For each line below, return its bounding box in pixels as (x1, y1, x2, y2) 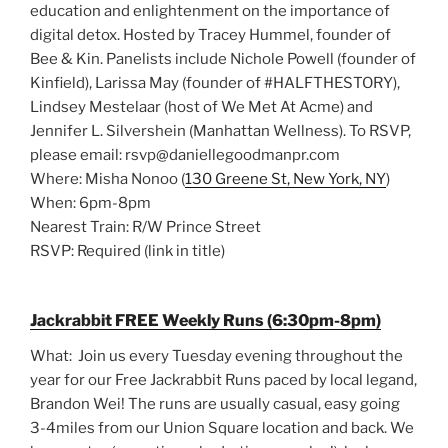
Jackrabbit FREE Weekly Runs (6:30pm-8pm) (30, 310, 381, 330)
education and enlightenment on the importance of (30, 2, 390, 21)
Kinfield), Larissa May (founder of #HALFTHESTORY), (30, 74, 400, 93)
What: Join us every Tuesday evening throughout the (30, 346, 403, 365)
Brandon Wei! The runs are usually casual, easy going (30, 394, 400, 413)
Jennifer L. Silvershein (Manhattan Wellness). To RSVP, (30, 122, 411, 141)
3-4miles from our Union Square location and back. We (30, 418, 414, 437)
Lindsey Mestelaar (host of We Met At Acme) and (30, 98, 373, 117)
